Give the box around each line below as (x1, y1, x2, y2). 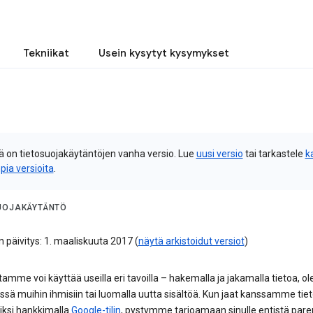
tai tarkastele (242, 148, 305, 159)
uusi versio (196, 148, 243, 159)
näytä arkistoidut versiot (138, 235, 245, 247)
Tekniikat (23, 47, 69, 59)
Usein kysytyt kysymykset (99, 47, 229, 59)
